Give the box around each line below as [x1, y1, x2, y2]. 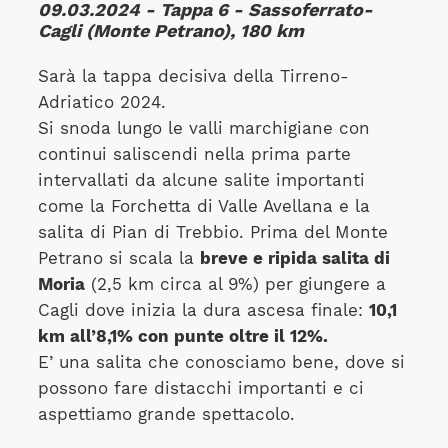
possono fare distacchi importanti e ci [37, 378, 364, 398]
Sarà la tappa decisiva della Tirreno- [37, 66, 349, 86]
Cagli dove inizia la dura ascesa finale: [37, 300, 369, 320]
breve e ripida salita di [199, 248, 390, 268]
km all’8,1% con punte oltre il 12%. [37, 326, 328, 346]
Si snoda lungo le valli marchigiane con [37, 118, 370, 138]
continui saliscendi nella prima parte [37, 144, 351, 164]
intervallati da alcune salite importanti [37, 170, 365, 190]
